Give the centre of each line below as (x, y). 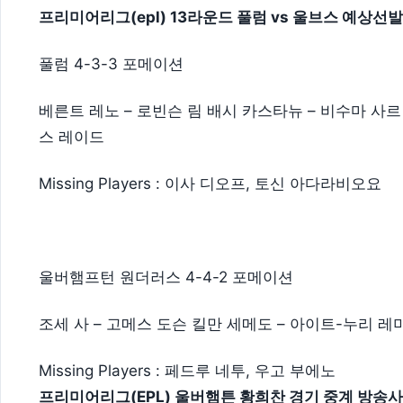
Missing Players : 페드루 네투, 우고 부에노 (187, 370)
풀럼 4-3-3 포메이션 (111, 64)
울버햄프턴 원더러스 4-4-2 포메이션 (166, 277)
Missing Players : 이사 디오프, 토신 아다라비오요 (210, 184)
